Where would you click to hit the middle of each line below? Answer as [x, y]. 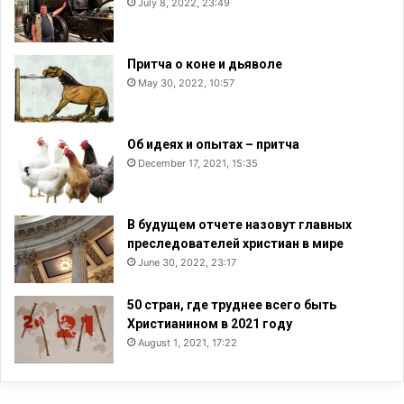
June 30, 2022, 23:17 [187, 262]
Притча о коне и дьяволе [205, 64]
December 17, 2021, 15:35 [198, 163]
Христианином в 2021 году [210, 323]
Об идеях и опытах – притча [213, 144]
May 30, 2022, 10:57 [186, 83]
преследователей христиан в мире [235, 243]
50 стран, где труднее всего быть [232, 304]
